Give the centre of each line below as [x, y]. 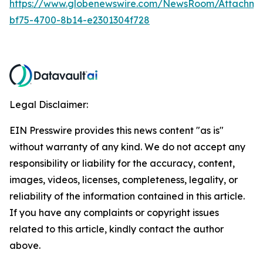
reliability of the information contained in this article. [127, 196]
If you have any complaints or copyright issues [114, 213]
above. [25, 246]
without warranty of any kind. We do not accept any [127, 147]
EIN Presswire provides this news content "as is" [117, 131]
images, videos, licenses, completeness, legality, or [124, 180]
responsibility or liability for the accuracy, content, [122, 163]
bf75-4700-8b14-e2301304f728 [80, 20]
